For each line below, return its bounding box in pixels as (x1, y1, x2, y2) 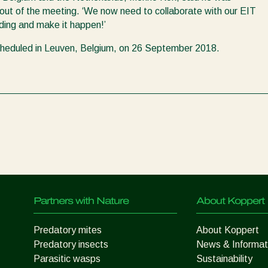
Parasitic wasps (33, 254, 100, 264)
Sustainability (196, 254, 252, 264)
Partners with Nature (33, 196, 129, 206)
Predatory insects (33, 239, 108, 250)
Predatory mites (33, 225, 102, 236)
